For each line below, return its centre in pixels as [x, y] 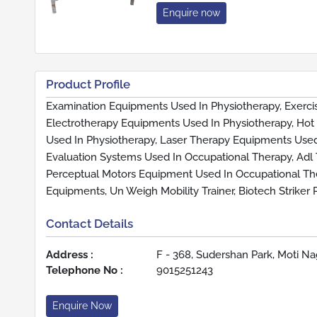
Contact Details [90, 224]
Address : [70, 255]
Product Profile [88, 85]
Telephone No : [85, 271]
